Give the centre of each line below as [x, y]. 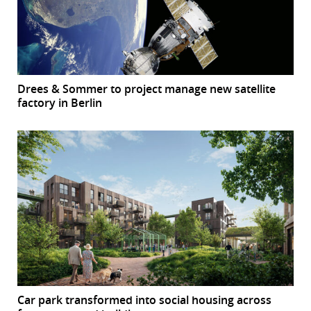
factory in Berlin [60, 102]
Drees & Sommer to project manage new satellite [146, 89]
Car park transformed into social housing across [144, 300]
